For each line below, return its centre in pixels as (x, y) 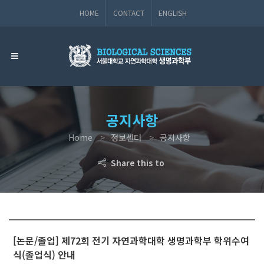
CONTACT (129, 13)
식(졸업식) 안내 (44, 254)
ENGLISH (173, 13)
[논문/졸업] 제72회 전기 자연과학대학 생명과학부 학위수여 (131, 240)
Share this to (136, 162)
